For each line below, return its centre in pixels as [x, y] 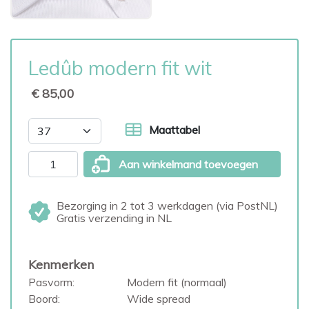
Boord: [44, 299]
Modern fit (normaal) [177, 282]
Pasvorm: [51, 282]
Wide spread [158, 299]
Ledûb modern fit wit [120, 68]
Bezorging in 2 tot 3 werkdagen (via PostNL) [167, 206]
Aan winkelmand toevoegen [188, 164]
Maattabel [174, 130]
